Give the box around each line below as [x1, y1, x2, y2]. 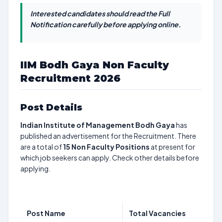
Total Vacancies [129, 209, 186, 218]
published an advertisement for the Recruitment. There [20, 131, 196, 140]
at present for [150, 142, 195, 151]
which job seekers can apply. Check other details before [20, 153, 199, 162]
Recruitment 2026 [20, 72, 120, 84]
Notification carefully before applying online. [30, 20, 181, 29]
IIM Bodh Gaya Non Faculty [20, 59, 169, 71]
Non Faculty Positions [71, 142, 150, 151]
